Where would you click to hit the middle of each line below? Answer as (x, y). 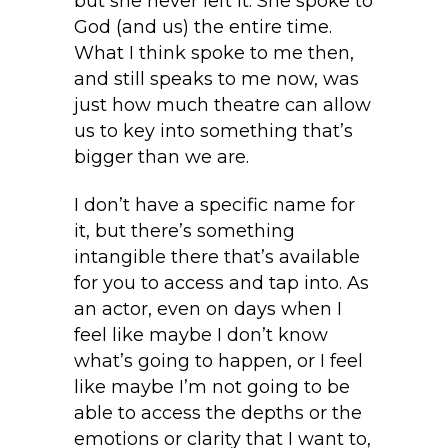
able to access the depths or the (218, 413)
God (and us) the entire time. (203, 27)
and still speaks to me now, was (216, 79)
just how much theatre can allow (222, 105)
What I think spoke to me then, (214, 53)
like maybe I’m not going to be (212, 387)
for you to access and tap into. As (221, 283)
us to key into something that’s (213, 131)
